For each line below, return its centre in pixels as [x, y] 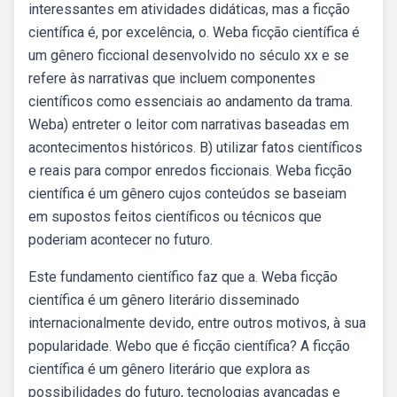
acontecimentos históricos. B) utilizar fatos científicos [195, 148]
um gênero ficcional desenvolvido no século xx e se [189, 55]
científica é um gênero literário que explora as [169, 369]
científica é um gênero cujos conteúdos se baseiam [187, 194]
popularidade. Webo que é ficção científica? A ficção [189, 346]
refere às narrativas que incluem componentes [172, 78]
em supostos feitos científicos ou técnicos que [175, 217]
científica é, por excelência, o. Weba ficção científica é [194, 32]
